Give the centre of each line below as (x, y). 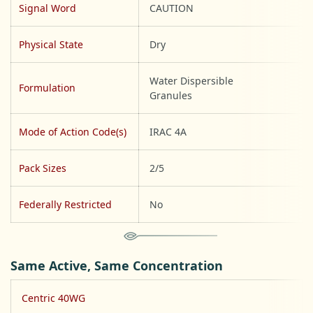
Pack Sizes (43, 168)
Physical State (51, 45)
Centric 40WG (53, 298)
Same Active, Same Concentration (117, 266)
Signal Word (48, 8)
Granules (171, 96)
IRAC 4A (168, 132)
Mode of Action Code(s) (73, 132)
